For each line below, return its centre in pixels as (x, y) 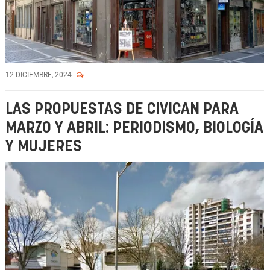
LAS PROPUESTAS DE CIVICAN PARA (122, 109)
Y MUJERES (44, 147)
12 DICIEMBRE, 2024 (39, 75)
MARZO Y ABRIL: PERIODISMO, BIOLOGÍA (134, 128)
